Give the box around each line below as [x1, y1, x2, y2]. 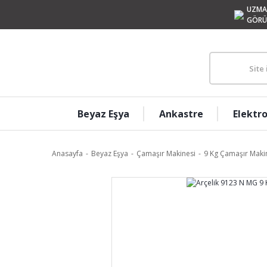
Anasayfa [52, 148, 83, 159]
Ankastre [159, 107, 203, 120]
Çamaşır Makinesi [136, 148, 195, 159]
